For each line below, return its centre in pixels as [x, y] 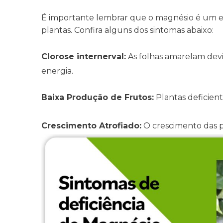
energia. [58, 71]
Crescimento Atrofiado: [92, 126]
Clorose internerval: [84, 57]
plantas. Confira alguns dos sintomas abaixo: [129, 30]
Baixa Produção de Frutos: [98, 98]
